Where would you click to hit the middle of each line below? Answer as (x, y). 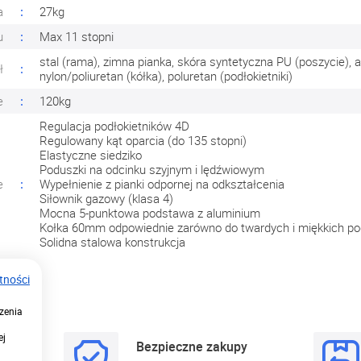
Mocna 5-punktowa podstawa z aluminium (150, 213)
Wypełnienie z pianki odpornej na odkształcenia (162, 184)
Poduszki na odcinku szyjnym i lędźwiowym (152, 169)
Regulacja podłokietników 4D (114, 126)
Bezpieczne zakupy (191, 346)
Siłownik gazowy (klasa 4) (106, 198)
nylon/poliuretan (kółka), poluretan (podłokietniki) (166, 76)
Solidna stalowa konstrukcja (112, 242)
